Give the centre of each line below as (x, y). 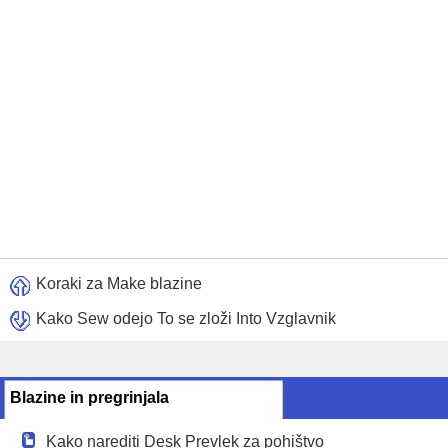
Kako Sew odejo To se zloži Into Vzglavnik (186, 318)
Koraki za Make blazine (119, 283)
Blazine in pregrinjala (89, 397)
